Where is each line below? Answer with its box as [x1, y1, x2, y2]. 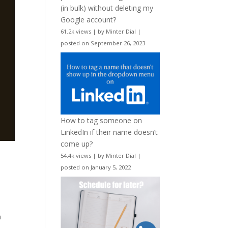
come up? [61, 139, 93, 149]
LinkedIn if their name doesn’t [61, 127, 158, 137]
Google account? [61, 14, 117, 24]
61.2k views [61, 27, 92, 35]
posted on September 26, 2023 [61, 39, 146, 47]
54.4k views [61, 152, 92, 160]
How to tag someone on [61, 116, 142, 126]
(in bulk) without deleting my [61, 3, 154, 13]
